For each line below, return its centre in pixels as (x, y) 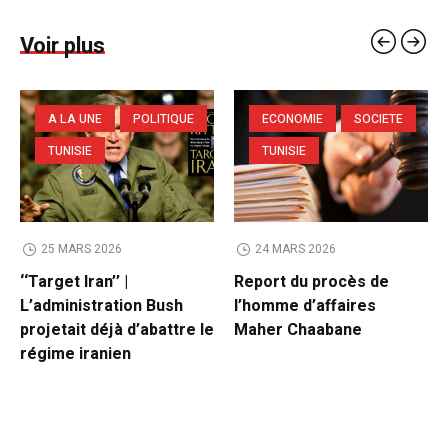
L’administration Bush (101, 306)
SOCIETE (378, 119)
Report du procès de (311, 282)
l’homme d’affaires (305, 306)
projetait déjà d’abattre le (117, 330)
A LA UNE (75, 119)
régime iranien (75, 354)
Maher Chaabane (298, 330)
